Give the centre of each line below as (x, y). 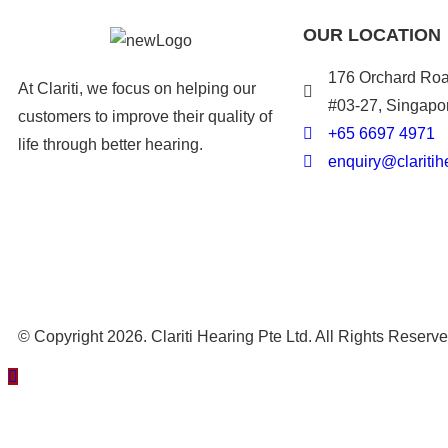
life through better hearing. (110, 144)
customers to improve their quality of (145, 116)
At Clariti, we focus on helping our (137, 88)
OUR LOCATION (372, 34)
